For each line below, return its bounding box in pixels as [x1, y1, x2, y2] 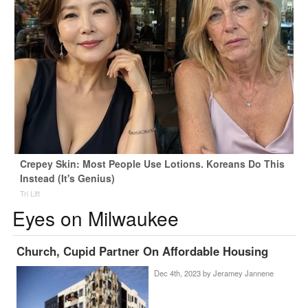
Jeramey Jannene [212, 267, 274, 279]
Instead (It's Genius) [19, 171, 115, 186]
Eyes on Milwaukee [12, 204, 179, 232]
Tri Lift [19, 188, 40, 199]
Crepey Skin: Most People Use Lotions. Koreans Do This [19, 157, 285, 171]
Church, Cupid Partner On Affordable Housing [16, 243, 269, 260]
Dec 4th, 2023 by [153, 267, 213, 279]
